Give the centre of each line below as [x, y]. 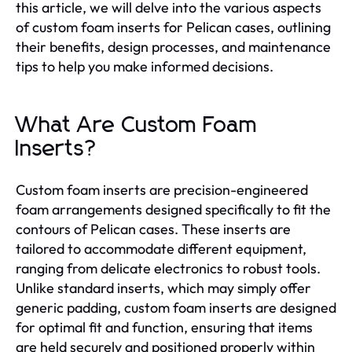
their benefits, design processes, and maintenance [173, 46]
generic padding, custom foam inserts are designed [176, 307]
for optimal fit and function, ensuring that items [164, 327]
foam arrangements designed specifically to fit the [173, 209]
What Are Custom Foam [137, 125]
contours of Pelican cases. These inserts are [153, 229]
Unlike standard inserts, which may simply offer [163, 288]
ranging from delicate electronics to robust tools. [168, 268]
